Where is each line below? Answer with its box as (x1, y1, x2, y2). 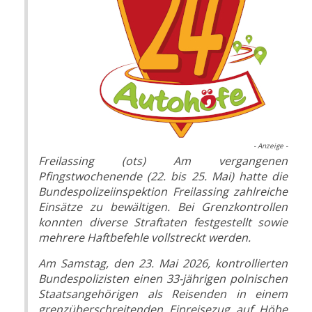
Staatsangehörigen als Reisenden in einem (38, 286, 288, 302)
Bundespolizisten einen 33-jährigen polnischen (38, 271, 288, 287)
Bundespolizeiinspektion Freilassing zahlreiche (38, 184, 288, 200)
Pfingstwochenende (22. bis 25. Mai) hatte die (38, 169, 288, 185)
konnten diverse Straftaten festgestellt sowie (38, 214, 288, 231)
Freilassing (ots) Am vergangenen (38, 153, 288, 169)
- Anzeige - (253, 141, 288, 151)
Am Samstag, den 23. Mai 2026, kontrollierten (38, 256, 288, 272)
